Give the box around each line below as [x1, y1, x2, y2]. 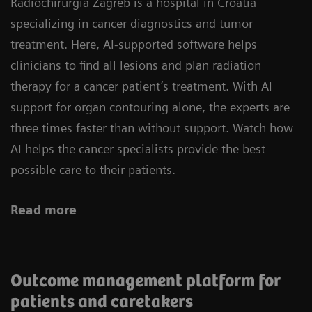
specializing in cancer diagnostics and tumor [10, 15, 253, 31]
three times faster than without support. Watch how [10, 120, 293, 135]
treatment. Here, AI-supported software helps [10, 36, 257, 52]
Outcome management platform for [10, 271, 281, 291]
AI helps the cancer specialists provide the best [10, 141, 265, 156]
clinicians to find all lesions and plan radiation [10, 57, 261, 72]
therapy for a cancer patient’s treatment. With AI [10, 78, 272, 93]
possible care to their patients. [10, 162, 175, 177]
